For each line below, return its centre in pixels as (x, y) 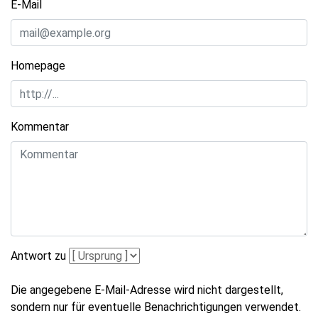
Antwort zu (38, 256)
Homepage (38, 66)
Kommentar (40, 127)
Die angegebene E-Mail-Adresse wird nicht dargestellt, (147, 290)
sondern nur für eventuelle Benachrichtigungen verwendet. (156, 307)
